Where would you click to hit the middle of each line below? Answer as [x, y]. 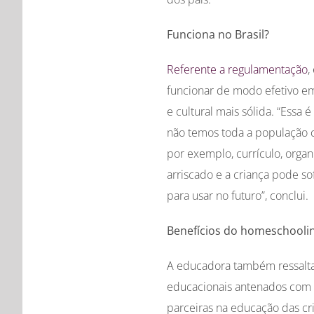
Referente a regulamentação [237, 70]
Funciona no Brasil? [218, 35]
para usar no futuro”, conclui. [237, 196]
